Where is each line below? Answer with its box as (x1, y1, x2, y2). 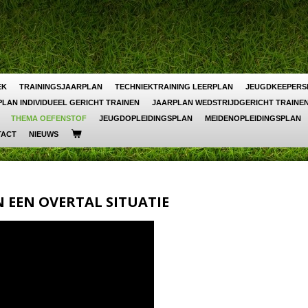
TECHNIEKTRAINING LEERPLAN (115, 82, 233, 91)
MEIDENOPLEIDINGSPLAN (205, 114, 301, 122)
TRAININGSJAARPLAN (19, 82, 102, 91)
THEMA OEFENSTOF (11, 114, 87, 122)
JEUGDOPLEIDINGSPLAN (99, 114, 192, 122)
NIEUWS (29, 130, 58, 138)
